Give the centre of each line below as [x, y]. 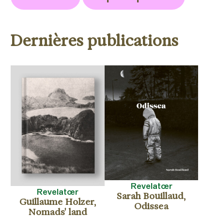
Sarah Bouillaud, [152, 196]
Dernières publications [95, 40]
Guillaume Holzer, [58, 202]
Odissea [152, 206]
